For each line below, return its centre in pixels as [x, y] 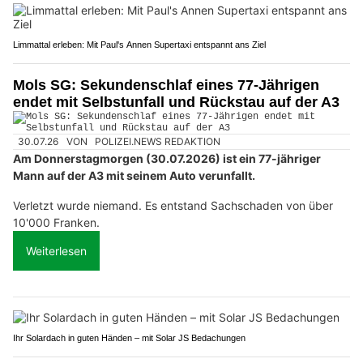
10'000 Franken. [56, 223]
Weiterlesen [56, 251]
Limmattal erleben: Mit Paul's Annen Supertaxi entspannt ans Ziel [139, 44]
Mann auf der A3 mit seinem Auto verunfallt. [134, 176]
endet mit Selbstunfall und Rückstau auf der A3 [176, 102]
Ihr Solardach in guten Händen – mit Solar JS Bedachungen [129, 338]
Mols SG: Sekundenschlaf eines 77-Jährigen [166, 85]
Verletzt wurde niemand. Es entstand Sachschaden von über [173, 206]
